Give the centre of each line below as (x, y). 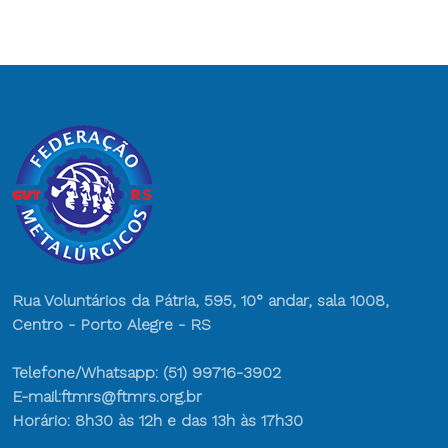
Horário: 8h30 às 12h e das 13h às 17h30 (157, 420)
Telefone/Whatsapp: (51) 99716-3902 (146, 372)
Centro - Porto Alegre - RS (111, 324)
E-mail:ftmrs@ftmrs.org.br (107, 396)
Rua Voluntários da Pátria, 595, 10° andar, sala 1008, (200, 300)
